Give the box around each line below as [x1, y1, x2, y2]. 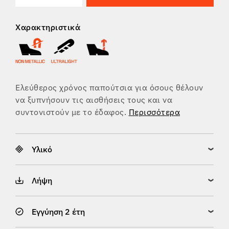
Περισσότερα [128, 107, 180, 118]
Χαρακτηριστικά [15, 22, 80, 33]
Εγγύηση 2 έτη [32, 207, 85, 217]
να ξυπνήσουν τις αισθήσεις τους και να [15, 95, 172, 105]
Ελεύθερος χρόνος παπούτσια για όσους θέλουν [15, 82, 203, 93]
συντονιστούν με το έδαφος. [15, 107, 129, 118]
